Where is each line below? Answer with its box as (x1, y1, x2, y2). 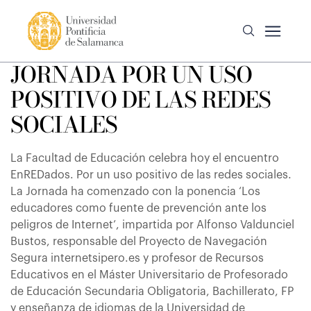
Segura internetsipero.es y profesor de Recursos (10, 253, 264, 264)
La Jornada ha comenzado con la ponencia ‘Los (10, 186, 260, 197)
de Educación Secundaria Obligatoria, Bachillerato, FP (10, 286, 294, 297)
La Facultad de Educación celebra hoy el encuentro (10, 153, 279, 164)
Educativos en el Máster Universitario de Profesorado (10, 269, 288, 280)
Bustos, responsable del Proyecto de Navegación (10, 236, 267, 247)
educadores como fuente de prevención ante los (10, 203, 267, 214)
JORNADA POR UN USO (10, 58, 252, 92)
